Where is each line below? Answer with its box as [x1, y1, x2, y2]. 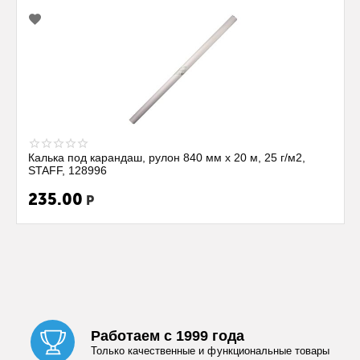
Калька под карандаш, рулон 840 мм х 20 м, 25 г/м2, [28, 151, 306, 164]
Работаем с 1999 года [91, 327, 245, 344]
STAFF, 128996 [28, 164, 108, 177]
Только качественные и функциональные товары [91, 344, 329, 357]
